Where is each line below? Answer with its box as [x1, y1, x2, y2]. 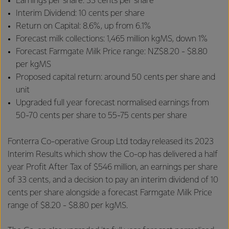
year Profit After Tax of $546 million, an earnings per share [8, 163, 218, 172]
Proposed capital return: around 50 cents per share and [16, 73, 215, 82]
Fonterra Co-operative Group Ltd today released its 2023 [8, 137, 214, 146]
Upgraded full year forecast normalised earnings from [16, 99, 209, 107]
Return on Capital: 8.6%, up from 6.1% [16, 22, 151, 31]
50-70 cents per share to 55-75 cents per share [16, 111, 187, 120]
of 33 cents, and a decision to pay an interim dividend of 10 [8, 175, 218, 185]
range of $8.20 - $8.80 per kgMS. [8, 201, 128, 210]
